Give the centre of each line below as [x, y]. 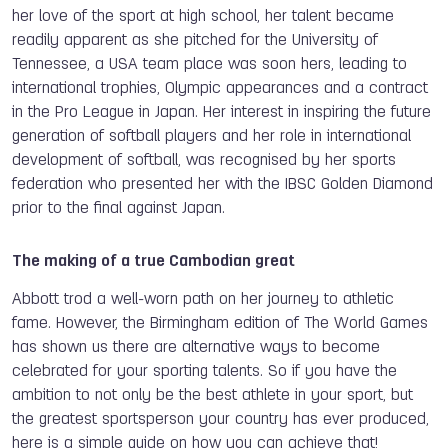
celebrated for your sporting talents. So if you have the [204, 371]
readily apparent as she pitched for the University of [195, 40]
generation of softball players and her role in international [211, 136]
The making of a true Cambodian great [153, 261]
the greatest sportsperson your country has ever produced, [220, 419]
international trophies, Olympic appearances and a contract [220, 88]
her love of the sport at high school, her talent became [203, 16]
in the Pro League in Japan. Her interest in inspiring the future [221, 112]
